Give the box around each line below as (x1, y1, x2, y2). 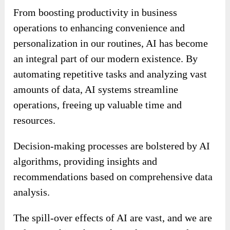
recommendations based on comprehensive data (13, 170, 213, 182)
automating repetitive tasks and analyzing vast (13, 68, 207, 80)
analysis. (13, 186, 50, 198)
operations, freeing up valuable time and (13, 99, 182, 110)
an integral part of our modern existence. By (13, 52, 198, 64)
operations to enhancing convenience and (13, 22, 185, 33)
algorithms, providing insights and (13, 155, 158, 167)
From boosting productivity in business (13, 6, 178, 18)
